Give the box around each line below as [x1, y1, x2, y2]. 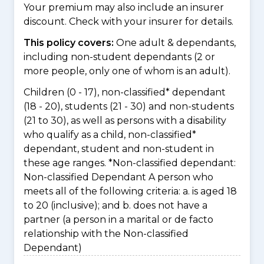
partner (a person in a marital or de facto [24, 214, 213, 225]
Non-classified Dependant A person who [24, 171, 213, 183]
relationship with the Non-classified [24, 228, 189, 239]
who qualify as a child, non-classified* [24, 129, 196, 140]
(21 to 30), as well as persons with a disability [24, 115, 226, 126]
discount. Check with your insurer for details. [24, 16, 233, 27]
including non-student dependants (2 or [24, 51, 215, 62]
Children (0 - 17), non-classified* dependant [24, 87, 226, 98]
